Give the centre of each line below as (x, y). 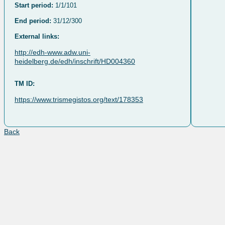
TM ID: (25, 83)
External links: (37, 36)
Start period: (34, 5)
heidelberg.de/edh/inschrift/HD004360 (75, 61)
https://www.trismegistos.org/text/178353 (79, 99)
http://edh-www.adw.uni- (52, 52)
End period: (33, 21)
